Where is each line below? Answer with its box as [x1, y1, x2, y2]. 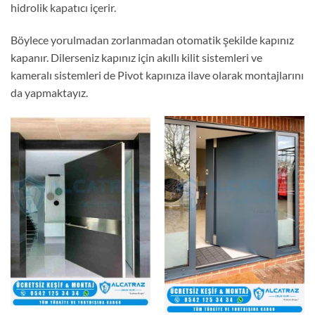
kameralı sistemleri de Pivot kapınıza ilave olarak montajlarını [11, 67, 304, 82]
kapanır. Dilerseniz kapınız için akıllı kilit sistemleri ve [11, 50, 262, 64]
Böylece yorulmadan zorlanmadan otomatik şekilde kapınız [11, 32, 294, 46]
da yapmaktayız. [11, 85, 88, 99]
